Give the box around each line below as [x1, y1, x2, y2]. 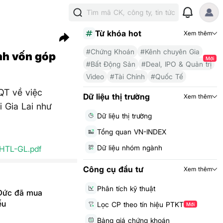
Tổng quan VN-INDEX [97, 127, 166, 136]
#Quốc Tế [150, 72, 183, 81]
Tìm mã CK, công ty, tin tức [87, 8, 175, 16]
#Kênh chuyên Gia [140, 47, 200, 56]
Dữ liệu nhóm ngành [97, 143, 162, 152]
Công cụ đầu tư [83, 164, 143, 174]
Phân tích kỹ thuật [97, 184, 155, 193]
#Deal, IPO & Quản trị [141, 60, 212, 68]
